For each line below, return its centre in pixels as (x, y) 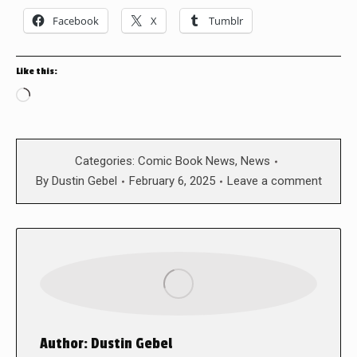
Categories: (106, 161)
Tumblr (226, 21)
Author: (64, 344)
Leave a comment (274, 181)
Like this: (37, 72)
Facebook (76, 21)
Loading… (58, 97)
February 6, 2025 (172, 181)
